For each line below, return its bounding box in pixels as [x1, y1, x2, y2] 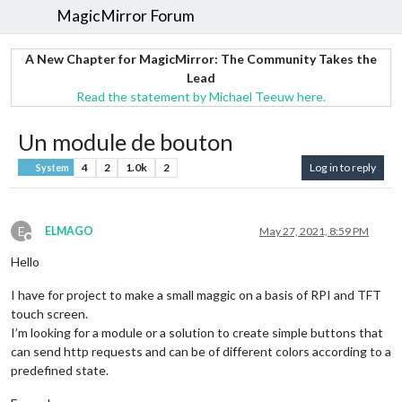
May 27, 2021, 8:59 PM [259, 223, 369, 238]
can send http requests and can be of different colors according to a [11, 343, 391, 359]
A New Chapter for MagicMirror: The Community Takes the [25, 50, 377, 66]
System [34, 162, 70, 173]
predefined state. [11, 362, 109, 378]
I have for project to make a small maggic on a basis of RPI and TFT [11, 286, 381, 302]
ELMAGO [45, 223, 93, 238]
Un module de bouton [18, 127, 233, 155]
